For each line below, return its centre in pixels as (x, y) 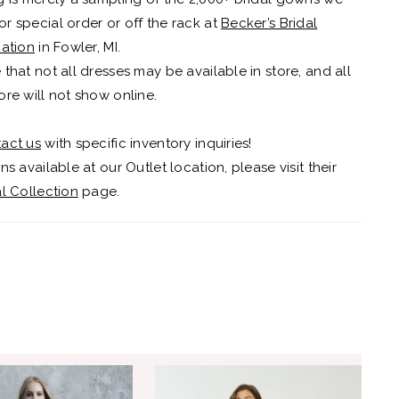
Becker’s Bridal (269, 23)
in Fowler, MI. (77, 47)
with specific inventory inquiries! (146, 143)
